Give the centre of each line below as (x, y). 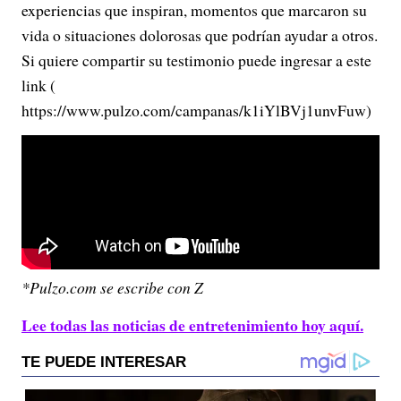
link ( (38, 85)
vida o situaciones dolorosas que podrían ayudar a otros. (200, 35)
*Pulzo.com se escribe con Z (112, 288)
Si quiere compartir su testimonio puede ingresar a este (196, 60)
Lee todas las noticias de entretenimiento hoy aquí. (192, 325)
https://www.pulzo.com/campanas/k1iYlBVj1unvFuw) (196, 111)
